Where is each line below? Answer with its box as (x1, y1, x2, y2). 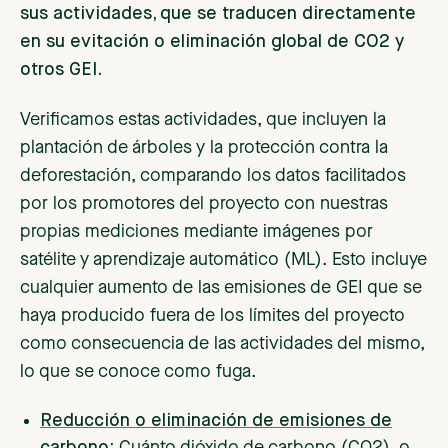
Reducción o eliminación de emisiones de (40, 412, 392, 431)
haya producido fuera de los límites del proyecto (20, 307, 405, 326)
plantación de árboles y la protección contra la (20, 139, 388, 158)
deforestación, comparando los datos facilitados (20, 167, 406, 186)
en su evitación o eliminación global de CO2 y (20, 33, 404, 52)
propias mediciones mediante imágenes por (20, 223, 373, 242)
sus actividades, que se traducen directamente (20, 5, 416, 24)
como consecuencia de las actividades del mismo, (20, 335, 425, 354)
